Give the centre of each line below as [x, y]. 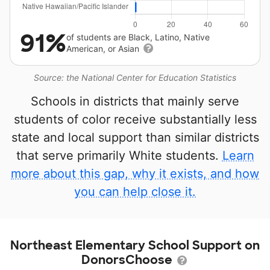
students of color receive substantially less [135, 119]
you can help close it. [135, 192]
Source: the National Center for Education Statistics [135, 77]
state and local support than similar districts [135, 137]
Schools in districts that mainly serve [135, 101]
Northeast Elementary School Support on [135, 245]
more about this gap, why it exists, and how [135, 174]
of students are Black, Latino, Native [138, 37]
